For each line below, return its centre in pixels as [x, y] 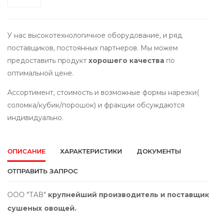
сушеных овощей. [42, 209]
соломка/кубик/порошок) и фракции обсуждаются [96, 105]
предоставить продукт [48, 61]
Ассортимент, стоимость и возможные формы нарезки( [103, 93]
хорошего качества [126, 61]
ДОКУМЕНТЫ [159, 151]
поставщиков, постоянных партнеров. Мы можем [93, 48]
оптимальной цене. [41, 73]
